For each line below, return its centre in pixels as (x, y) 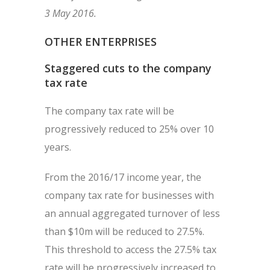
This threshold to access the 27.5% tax (130, 250)
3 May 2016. (71, 13)
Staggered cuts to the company (128, 68)
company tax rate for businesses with (129, 195)
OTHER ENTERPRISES (101, 42)
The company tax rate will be (109, 111)
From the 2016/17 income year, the (123, 177)
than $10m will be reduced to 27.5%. (124, 231)
